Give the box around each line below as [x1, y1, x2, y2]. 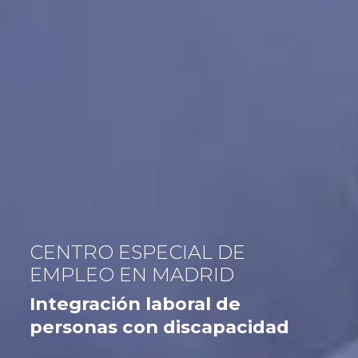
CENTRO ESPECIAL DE [30, 240, 245, 264]
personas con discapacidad [30, 315, 289, 338]
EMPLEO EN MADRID [30, 262, 234, 286]
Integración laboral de [30, 292, 241, 315]
